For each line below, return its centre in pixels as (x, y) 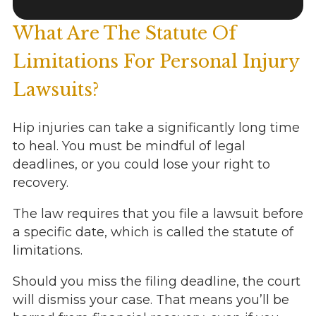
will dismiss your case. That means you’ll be (151, 300)
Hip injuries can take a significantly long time (156, 128)
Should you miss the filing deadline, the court (156, 282)
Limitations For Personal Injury (156, 62)
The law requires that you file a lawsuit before (158, 214)
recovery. (40, 183)
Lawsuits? (55, 90)
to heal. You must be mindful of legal (129, 146)
